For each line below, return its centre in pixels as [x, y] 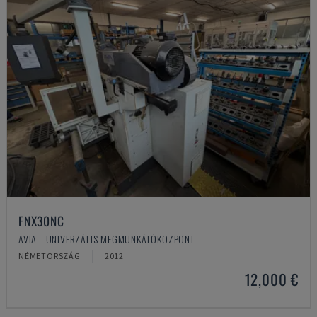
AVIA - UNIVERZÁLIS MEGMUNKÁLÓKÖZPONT [106, 239]
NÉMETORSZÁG [50, 256]
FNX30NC [41, 221]
